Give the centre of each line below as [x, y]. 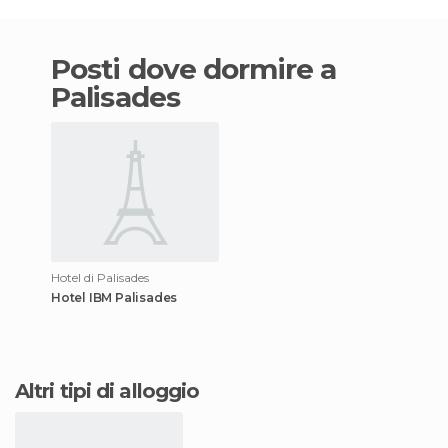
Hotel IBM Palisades [114, 297]
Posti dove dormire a [61, 68]
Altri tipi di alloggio [114, 390]
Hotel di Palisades [100, 277]
